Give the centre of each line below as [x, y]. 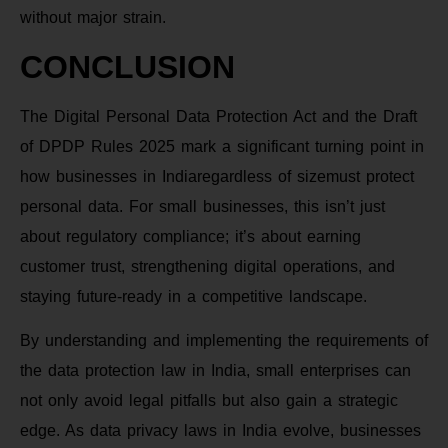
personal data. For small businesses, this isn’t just [202, 206]
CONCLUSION [127, 66]
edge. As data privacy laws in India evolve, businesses [220, 430]
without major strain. [93, 18]
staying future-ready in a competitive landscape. [193, 296]
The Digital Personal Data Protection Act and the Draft [218, 116]
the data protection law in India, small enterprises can [215, 370]
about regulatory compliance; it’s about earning [190, 236]
